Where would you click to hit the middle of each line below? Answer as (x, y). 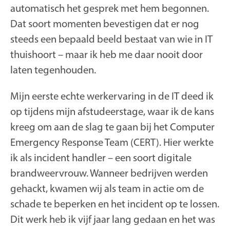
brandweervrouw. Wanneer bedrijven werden (109, 172)
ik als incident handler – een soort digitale (101, 157)
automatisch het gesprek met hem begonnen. (110, 8)
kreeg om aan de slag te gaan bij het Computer (112, 126)
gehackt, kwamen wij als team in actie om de (107, 188)
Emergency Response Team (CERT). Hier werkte (112, 142)
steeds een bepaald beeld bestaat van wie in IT (111, 39)
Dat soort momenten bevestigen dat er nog (105, 23)
